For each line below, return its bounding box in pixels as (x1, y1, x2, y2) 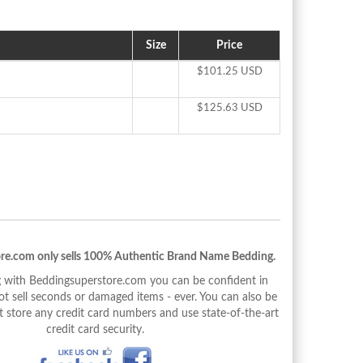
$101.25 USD (196, 66, 263, 77)
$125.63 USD (196, 102, 263, 113)
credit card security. (45, 323, 144, 335)
